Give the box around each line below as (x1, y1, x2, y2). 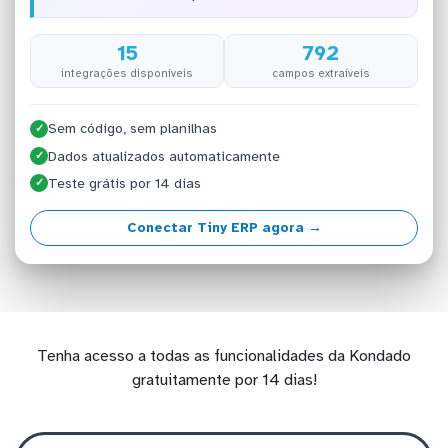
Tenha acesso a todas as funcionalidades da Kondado (37, 345, 411, 366)
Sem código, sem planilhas (48, 120, 218, 138)
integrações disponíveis (61, 65, 194, 80)
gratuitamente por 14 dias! (131, 369, 317, 390)
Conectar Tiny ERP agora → (126, 219, 322, 237)
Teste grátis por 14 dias (48, 174, 202, 192)
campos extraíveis (271, 65, 370, 80)
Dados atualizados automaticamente (48, 147, 281, 165)
